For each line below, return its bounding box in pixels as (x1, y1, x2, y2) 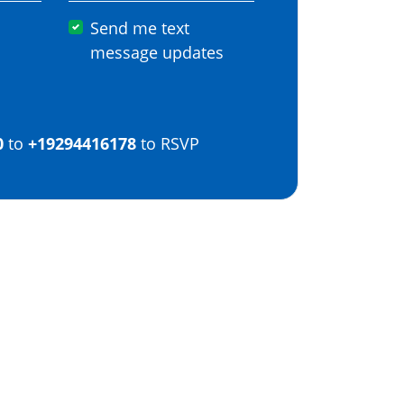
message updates (90, 41, 224, 64)
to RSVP (135, 132, 199, 154)
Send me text (90, 17, 189, 40)
